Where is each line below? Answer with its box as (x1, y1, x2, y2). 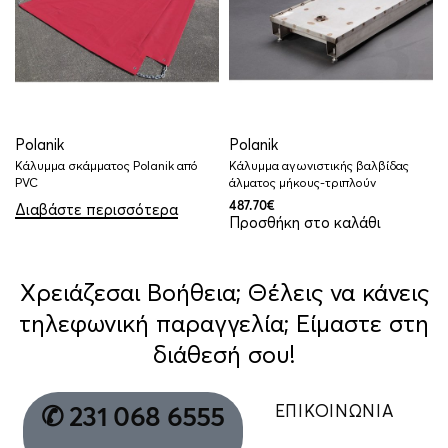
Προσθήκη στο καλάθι (229, 212, 381, 232)
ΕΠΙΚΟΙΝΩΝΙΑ (274, 399, 394, 421)
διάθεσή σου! (153, 339, 295, 369)
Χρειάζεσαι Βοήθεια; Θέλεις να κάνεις (19, 277, 429, 307)
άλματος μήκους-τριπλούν (229, 174, 376, 190)
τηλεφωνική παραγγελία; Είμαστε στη (19, 308, 429, 338)
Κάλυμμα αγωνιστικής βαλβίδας (229, 157, 409, 173)
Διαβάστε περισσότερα (15, 199, 178, 219)
